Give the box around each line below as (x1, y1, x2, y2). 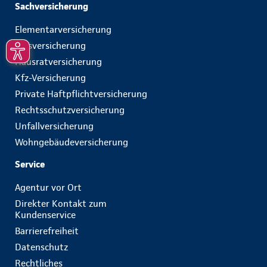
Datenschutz (15, 241, 68, 253)
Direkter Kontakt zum (15, 198, 107, 209)
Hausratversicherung (15, 56, 102, 67)
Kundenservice (15, 209, 76, 221)
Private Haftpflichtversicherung (15, 88, 147, 100)
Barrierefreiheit (15, 225, 79, 237)
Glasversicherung (15, 40, 86, 51)
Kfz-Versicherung (15, 72, 86, 83)
